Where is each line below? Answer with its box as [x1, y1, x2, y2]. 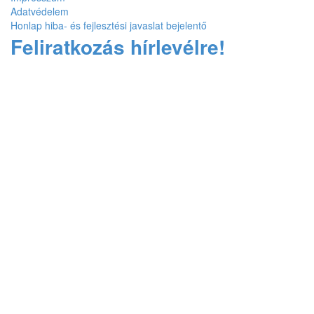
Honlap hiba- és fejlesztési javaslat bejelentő [11, 18, 207, 33]
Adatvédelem [11, 4, 69, 19]
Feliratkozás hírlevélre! [11, 32, 225, 62]
